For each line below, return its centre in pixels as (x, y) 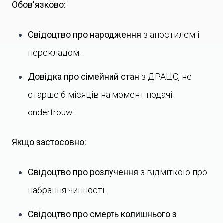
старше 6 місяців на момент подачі (100, 94)
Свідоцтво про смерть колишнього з (102, 214)
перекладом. (54, 53)
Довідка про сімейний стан (84, 76)
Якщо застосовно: (49, 142)
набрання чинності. (67, 190)
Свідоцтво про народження (85, 35)
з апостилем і (170, 35)
